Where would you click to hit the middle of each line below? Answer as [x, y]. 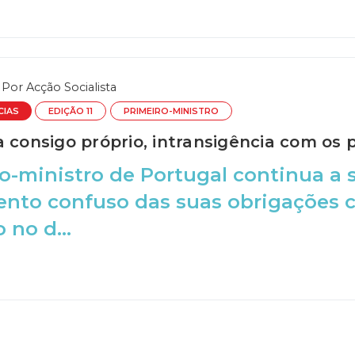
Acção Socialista [71, 88]
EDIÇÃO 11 [71, 111]
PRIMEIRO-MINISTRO [171, 111]
